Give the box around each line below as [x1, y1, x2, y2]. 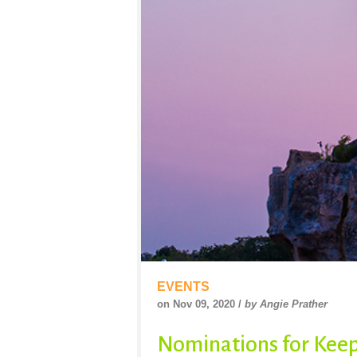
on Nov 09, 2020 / [157, 297, 245, 310]
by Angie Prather [245, 297, 328, 310]
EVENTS [157, 279, 210, 293]
